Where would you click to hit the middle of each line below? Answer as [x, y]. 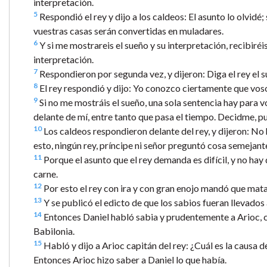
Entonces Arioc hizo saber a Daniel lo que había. [130, 259]
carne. [46, 173]
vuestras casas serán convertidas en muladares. [128, 30]
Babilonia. [54, 231]
